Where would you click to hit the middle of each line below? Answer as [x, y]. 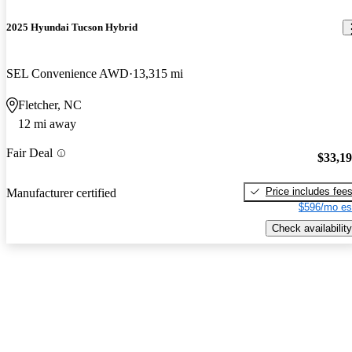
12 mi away [47, 124]
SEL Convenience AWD [68, 74]
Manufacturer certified [61, 192]
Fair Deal [29, 153]
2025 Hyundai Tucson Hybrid [72, 27]
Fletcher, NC [50, 105]
